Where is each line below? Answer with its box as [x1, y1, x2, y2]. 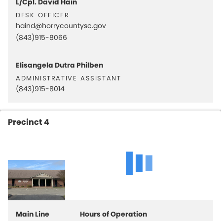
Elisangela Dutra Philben [16, 60, 103, 70]
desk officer [16, 7, 70, 20]
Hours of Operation [80, 209, 147, 219]
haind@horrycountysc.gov [16, 21, 106, 31]
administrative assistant [16, 71, 121, 83]
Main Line [16, 209, 49, 219]
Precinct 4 [8, 116, 49, 128]
